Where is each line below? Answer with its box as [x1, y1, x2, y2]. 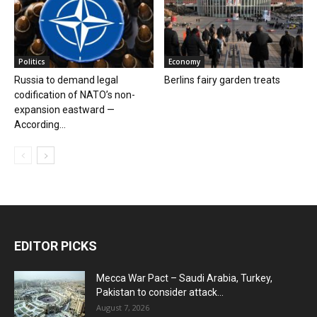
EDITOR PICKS [14, 238, 97, 254]
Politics [18, 57, 45, 67]
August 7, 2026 [96, 302, 149, 313]
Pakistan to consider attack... [96, 287, 224, 299]
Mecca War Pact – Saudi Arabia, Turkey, [96, 272, 272, 284]
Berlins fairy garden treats [163, 74, 280, 86]
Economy [168, 57, 200, 67]
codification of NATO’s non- [14, 89, 135, 101]
